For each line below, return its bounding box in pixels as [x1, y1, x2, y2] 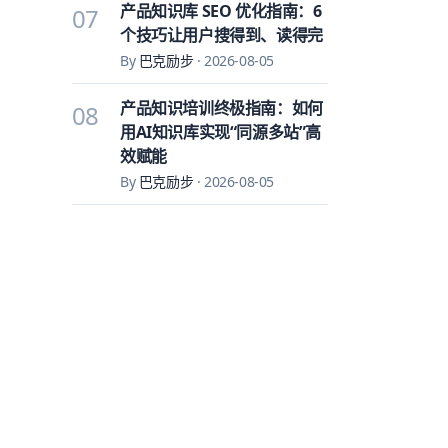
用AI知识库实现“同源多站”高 [120, 121, 322, 143]
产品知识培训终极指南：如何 [120, 97, 323, 119]
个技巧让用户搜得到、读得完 [120, 24, 323, 46]
